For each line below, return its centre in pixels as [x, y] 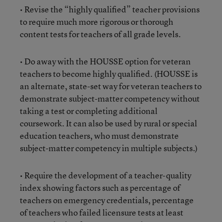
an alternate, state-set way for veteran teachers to [111, 86]
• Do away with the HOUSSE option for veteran [105, 61]
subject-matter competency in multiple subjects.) [109, 148]
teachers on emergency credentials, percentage [107, 200]
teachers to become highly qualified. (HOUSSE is [109, 74]
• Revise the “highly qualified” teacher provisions [110, 9]
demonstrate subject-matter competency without [110, 98]
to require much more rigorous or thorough [97, 22]
